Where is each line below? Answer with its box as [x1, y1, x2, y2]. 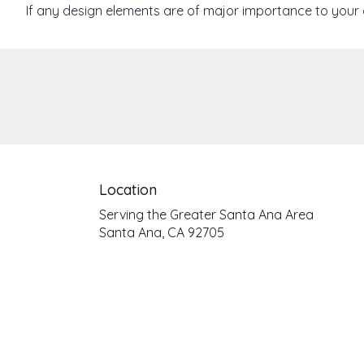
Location [99, 180, 157, 199]
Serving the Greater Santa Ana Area [99, 206, 314, 223]
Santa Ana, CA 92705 [99, 223, 224, 240]
